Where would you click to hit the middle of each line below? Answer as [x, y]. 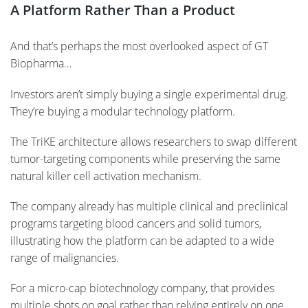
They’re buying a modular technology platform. [123, 111]
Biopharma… [41, 64]
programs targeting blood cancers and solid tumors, [136, 224]
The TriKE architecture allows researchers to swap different [154, 141]
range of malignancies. [65, 258]
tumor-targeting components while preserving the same [145, 158]
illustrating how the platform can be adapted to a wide [142, 241]
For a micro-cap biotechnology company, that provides [142, 288]
